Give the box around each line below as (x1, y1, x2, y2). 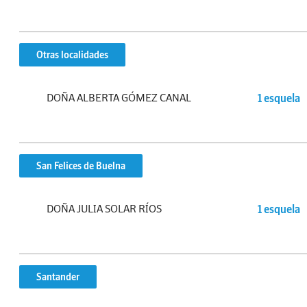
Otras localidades (36, 49, 108, 61)
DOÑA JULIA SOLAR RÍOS (47, 201, 162, 215)
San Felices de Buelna (36, 160, 125, 172)
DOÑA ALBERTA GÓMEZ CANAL (47, 90, 191, 104)
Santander (36, 271, 79, 283)
